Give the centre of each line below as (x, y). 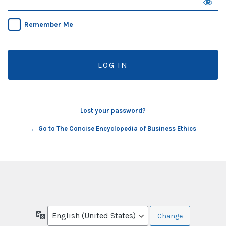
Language (61, 215)
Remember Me (49, 25)
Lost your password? (113, 111)
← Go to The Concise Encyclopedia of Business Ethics (113, 129)
